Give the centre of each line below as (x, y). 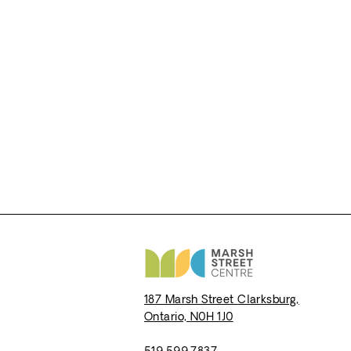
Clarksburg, (268, 300)
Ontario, (167, 318)
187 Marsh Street (191, 300)
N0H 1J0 (212, 318)
